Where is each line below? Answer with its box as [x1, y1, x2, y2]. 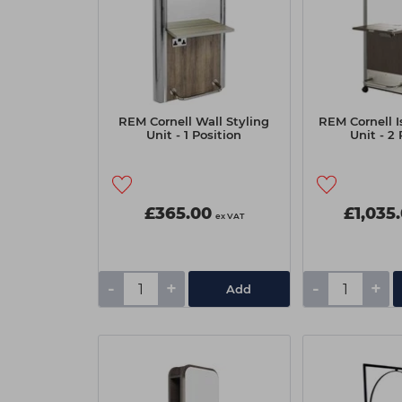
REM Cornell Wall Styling [118, 114, 269, 128]
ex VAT [214, 211, 244, 221]
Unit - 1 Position [146, 127, 241, 142]
